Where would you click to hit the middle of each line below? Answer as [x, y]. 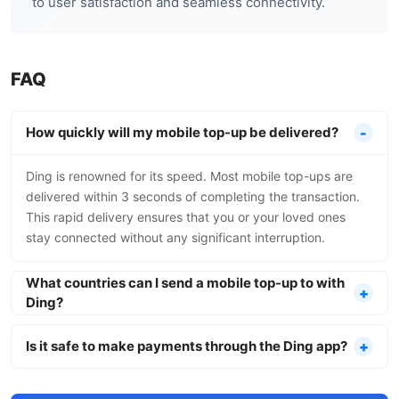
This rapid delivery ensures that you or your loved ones [186, 217]
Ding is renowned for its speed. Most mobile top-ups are [189, 176]
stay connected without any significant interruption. [175, 237]
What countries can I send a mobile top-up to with [185, 283]
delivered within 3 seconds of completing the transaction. [193, 196]
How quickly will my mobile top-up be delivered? [182, 132]
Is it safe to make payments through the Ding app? [187, 346]
